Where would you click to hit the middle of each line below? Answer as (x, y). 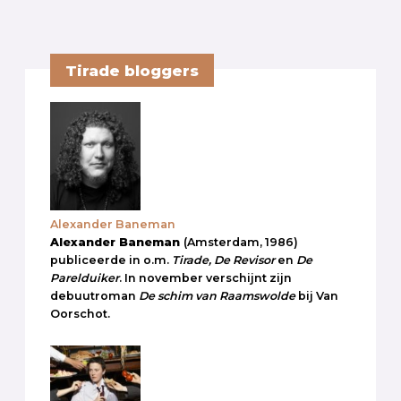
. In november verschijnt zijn (205, 277)
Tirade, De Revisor (225, 260)
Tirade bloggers (132, 70)
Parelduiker (85, 277)
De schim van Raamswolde (218, 295)
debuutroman (94, 295)
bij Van (318, 295)
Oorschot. (80, 313)
